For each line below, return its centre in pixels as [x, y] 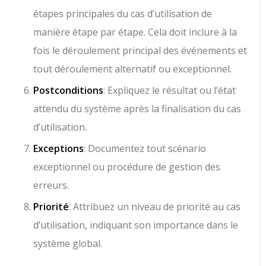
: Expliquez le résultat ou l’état [170, 90]
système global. [68, 243]
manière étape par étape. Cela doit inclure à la [135, 32]
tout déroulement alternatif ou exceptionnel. [133, 69]
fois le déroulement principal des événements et [140, 50]
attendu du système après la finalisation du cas [137, 109]
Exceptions [59, 148]
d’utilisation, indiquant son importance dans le [136, 225]
